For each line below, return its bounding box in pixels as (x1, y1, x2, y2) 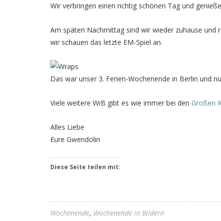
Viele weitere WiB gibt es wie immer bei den (50, 98, 191, 108)
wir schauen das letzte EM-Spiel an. (50, 37, 162, 47)
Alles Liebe (50, 122, 84, 132)
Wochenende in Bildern (93, 208, 164, 218)
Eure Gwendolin (50, 134, 100, 144)
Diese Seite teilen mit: (50, 162, 120, 171)
